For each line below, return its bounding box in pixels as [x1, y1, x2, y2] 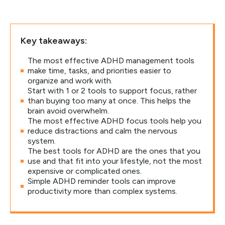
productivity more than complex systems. [28, 186, 177, 196]
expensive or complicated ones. [28, 166, 142, 176]
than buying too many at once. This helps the [28, 96, 191, 105]
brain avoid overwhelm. [28, 106, 109, 116]
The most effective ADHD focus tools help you [28, 116, 201, 126]
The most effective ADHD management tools [28, 56, 194, 65]
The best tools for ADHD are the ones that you [28, 146, 200, 156]
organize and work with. [28, 76, 113, 85]
